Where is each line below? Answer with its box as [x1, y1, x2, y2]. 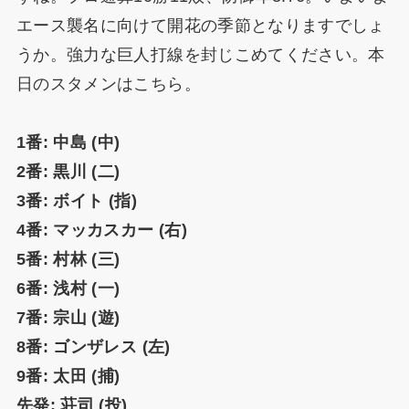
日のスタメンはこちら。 [16, 75, 201, 94]
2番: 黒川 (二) [16, 163, 121, 182]
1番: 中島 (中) [16, 133, 121, 152]
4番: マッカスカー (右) [16, 221, 187, 240]
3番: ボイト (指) [16, 192, 137, 211]
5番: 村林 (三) [16, 250, 121, 269]
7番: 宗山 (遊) [16, 309, 121, 328]
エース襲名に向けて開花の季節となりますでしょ [16, 16, 385, 36]
